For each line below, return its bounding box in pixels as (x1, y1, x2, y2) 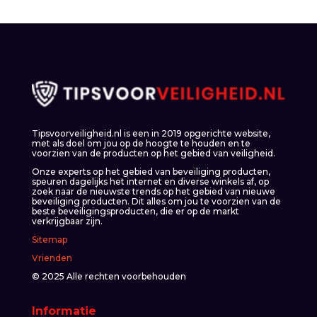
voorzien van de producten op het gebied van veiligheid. (31, 147, 275, 158)
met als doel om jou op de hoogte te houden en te (31, 137, 250, 149)
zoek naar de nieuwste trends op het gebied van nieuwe (31, 185, 275, 197)
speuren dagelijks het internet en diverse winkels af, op (31, 175, 269, 187)
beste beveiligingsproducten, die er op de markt (31, 205, 239, 217)
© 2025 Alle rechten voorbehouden (31, 270, 186, 282)
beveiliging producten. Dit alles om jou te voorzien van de (31, 195, 281, 207)
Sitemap (31, 234, 67, 245)
